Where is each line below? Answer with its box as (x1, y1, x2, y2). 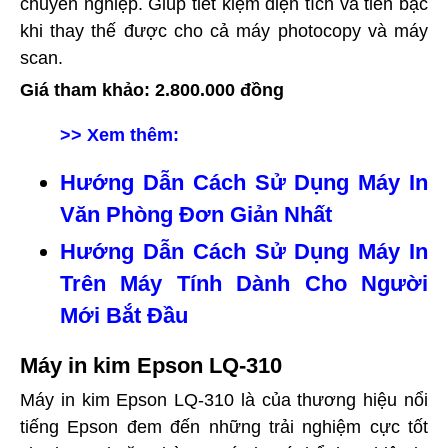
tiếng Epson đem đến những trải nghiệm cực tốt (20, 417, 428, 438)
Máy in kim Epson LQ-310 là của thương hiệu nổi (20, 390, 428, 411)
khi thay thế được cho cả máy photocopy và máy (20, 21, 428, 42)
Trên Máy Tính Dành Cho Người (60, 271, 428, 297)
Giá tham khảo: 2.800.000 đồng (20, 80, 284, 101)
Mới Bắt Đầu (60, 303, 188, 329)
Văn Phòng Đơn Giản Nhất (60, 202, 332, 228)
